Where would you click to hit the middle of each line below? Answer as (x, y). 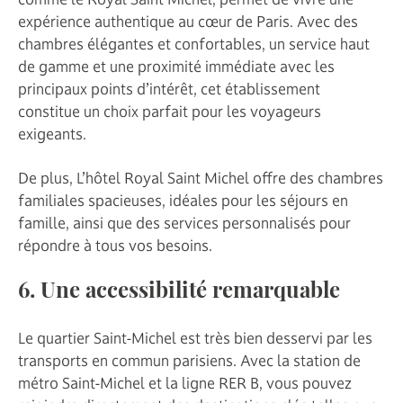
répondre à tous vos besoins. (115, 245)
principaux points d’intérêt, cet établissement (169, 89)
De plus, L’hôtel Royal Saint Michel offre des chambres (201, 178)
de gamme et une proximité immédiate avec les (176, 66)
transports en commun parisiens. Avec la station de (189, 360)
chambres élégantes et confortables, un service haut (194, 44)
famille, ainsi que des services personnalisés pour (184, 223)
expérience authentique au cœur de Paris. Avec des (188, 21)
